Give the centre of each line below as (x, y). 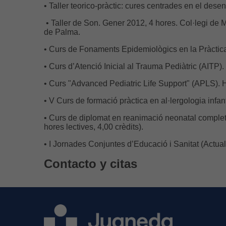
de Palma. (63, 32)
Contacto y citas (91, 164)
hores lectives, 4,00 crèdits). (95, 127)
